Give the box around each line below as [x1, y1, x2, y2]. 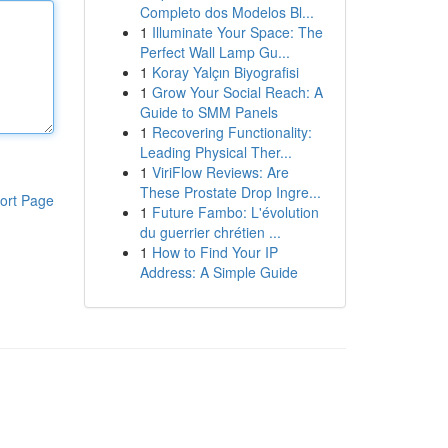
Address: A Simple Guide [139, 262, 298, 282]
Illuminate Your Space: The [151, 22, 323, 42]
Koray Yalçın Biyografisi [151, 62, 299, 82]
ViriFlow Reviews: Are [151, 162, 289, 182]
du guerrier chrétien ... [139, 222, 281, 242]
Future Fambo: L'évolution [151, 202, 319, 222]
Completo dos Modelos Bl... [139, 2, 314, 22]
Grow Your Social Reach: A [151, 82, 323, 102]
